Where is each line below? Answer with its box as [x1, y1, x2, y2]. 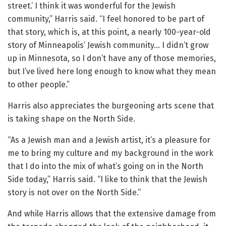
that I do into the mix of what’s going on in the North [8, 161, 203, 172]
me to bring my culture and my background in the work [8, 148, 213, 158]
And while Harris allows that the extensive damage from [8, 209, 216, 219]
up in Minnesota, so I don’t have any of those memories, [8, 53, 216, 64]
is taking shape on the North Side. [8, 114, 135, 124]
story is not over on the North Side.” [8, 188, 141, 198]
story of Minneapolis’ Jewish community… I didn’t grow [8, 40, 208, 50]
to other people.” [8, 80, 70, 90]
